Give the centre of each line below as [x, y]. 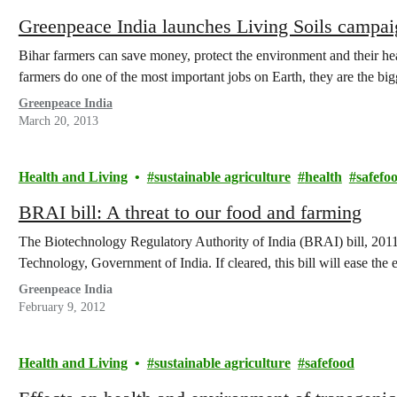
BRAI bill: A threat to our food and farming [190, 212]
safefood [329, 363]
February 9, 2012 [62, 307]
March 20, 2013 [58, 121]
